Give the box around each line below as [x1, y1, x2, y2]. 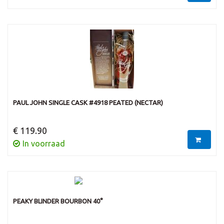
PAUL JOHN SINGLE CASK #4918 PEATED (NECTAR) [13, 99, 163, 106]
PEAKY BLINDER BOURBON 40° [13, 197, 103, 204]
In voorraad [22, 139, 65, 148]
